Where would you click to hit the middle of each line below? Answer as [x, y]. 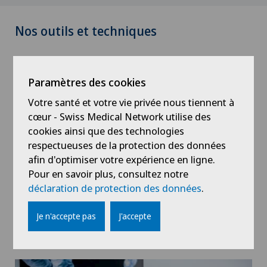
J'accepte [136, 216]
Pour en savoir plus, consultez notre [108, 174]
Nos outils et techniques [86, 31]
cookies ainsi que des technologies [106, 131]
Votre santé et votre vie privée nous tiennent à [131, 102]
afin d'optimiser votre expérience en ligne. [122, 159]
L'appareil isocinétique [92, 201]
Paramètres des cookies [87, 82]
